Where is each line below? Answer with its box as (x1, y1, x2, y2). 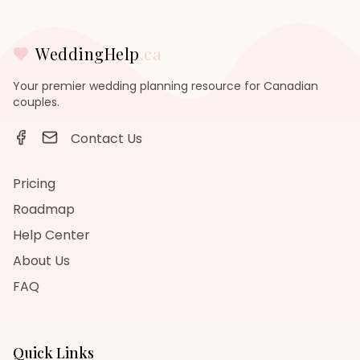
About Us (13, 252, 70, 270)
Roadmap (13, 200, 75, 219)
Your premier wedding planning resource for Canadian (13, 78, 318, 94)
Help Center (13, 226, 90, 244)
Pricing (13, 174, 55, 193)
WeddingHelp (35, 43, 140, 64)
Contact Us (71, 129, 142, 148)
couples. (13, 94, 59, 110)
